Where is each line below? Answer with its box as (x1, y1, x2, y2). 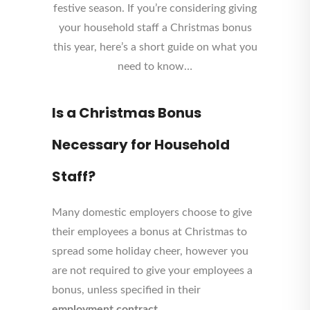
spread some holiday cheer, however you (52, 246, 248, 257)
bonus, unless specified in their (52, 284, 201, 295)
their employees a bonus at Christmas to (52, 226, 247, 237)
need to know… (118, 61, 192, 72)
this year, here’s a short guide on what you (53, 42, 257, 53)
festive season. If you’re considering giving (53, 3, 257, 14)
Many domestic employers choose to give (52, 207, 252, 218)
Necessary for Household (52, 135, 230, 154)
